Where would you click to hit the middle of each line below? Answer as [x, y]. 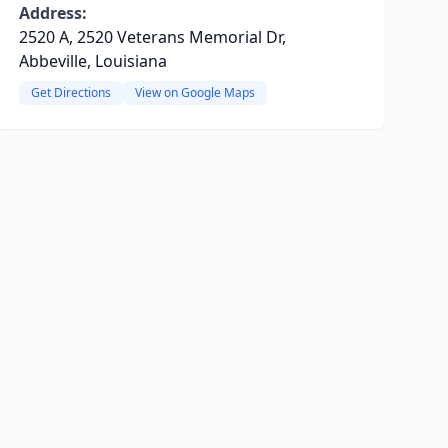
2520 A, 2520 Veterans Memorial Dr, [152, 37]
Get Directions [70, 92]
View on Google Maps [194, 92]
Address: [52, 13]
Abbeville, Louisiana [92, 61]
